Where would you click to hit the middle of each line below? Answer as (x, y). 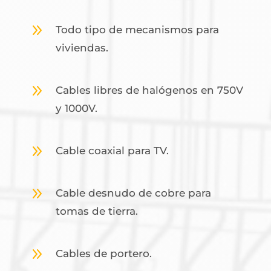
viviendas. (82, 48)
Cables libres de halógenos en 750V (149, 90)
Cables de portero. (103, 253)
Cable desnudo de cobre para (133, 193)
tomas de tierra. (96, 211)
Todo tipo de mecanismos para (137, 30)
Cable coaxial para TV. (112, 151)
